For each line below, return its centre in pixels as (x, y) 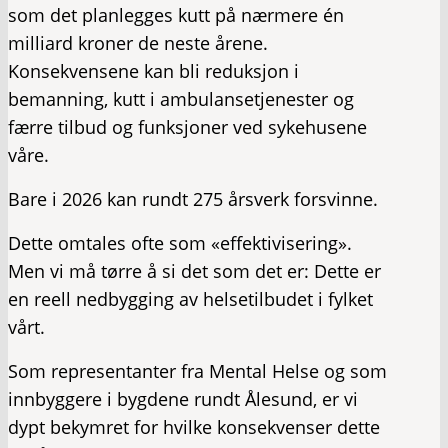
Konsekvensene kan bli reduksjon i (153, 71)
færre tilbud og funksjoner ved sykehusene (187, 127)
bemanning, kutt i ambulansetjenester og (181, 99)
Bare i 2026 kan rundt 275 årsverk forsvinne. (193, 199)
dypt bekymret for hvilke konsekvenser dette (194, 427)
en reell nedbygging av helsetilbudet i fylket (190, 299)
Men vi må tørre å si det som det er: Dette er (194, 271)
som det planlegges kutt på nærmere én (176, 15)
